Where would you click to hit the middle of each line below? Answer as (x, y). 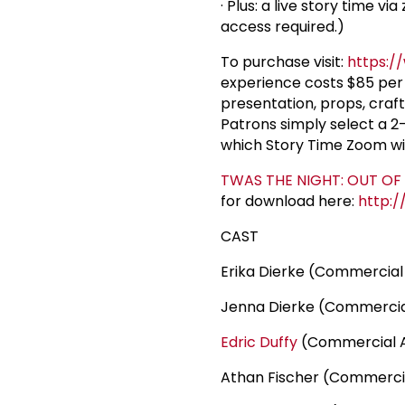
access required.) (283, 27)
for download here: (289, 202)
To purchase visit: (284, 62)
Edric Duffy (259, 343)
